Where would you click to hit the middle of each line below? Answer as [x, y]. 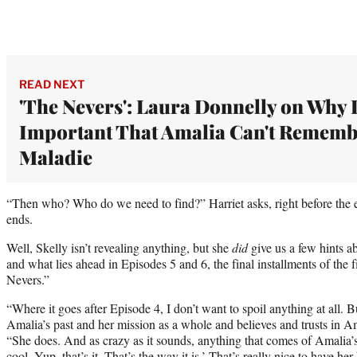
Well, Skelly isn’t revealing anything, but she [119, 247]
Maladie [56, 157]
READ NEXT [52, 84]
